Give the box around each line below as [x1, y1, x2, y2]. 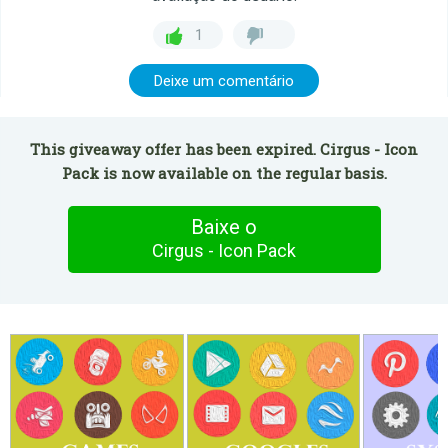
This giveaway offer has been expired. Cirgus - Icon [30, 139, 418, 159]
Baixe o [191, 215, 257, 239]
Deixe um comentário [154, 72, 294, 90]
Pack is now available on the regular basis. [61, 163, 387, 183]
